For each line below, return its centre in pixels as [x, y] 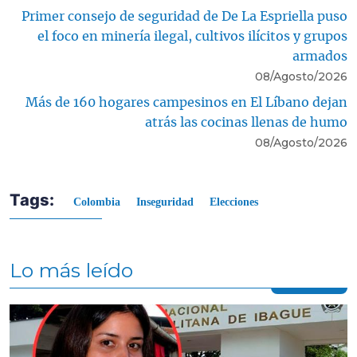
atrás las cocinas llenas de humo [246, 122]
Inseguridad [165, 202]
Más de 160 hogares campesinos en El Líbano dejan [186, 102]
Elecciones [234, 202]
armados [320, 56]
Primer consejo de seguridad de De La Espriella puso [184, 16]
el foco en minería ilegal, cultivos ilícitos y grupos [192, 36]
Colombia [97, 202]
